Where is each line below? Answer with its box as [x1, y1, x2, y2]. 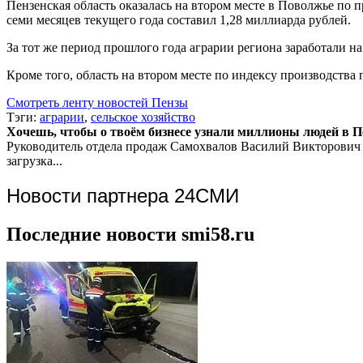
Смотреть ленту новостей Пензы [6, 95, 188, 109]
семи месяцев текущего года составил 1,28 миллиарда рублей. [6, 12, 351, 27]
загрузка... [6, 153, 62, 168]
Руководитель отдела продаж [6, 139, 167, 153]
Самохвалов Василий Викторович [170, 139, 361, 153]
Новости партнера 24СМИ [6, 184, 239, 207]
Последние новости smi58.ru [6, 223, 254, 245]
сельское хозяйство [91, 109, 195, 124]
